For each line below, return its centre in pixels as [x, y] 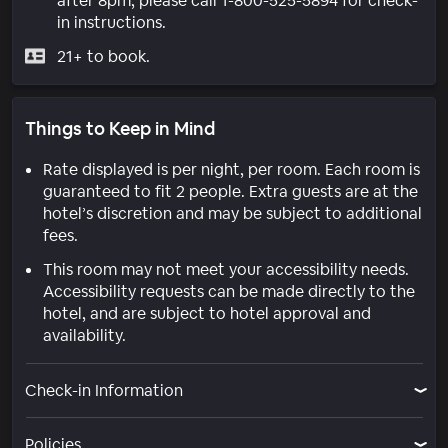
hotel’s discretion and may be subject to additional [232, 213]
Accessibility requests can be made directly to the [229, 291]
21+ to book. [103, 56]
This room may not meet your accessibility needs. [226, 269]
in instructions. [111, 22]
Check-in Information [104, 390]
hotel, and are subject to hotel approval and [207, 313]
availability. [84, 335]
